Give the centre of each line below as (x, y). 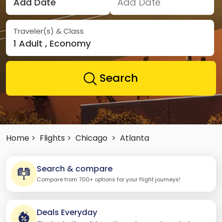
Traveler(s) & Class (49, 31)
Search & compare (75, 169)
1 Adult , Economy (52, 43)
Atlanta (135, 138)
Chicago (91, 138)
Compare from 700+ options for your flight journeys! (109, 180)
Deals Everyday (67, 213)
